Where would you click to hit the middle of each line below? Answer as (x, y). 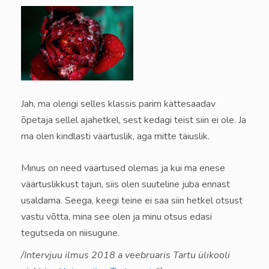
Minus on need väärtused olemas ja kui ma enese (123, 168)
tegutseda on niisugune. (70, 233)
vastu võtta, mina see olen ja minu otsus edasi (116, 217)
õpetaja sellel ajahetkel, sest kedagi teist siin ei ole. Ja (134, 120)
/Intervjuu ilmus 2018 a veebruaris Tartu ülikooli (125, 255)
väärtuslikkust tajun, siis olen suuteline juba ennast (125, 185)
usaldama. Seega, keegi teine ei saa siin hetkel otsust (132, 201)
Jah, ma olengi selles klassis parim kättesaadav (118, 104)
